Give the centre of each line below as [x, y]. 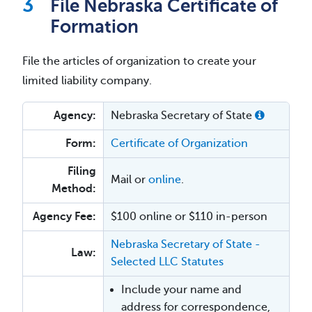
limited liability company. [87, 80]
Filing [82, 171]
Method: [74, 188]
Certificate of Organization [179, 143]
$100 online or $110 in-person [189, 216]
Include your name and [181, 289]
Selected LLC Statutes [167, 262]
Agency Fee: [64, 216]
